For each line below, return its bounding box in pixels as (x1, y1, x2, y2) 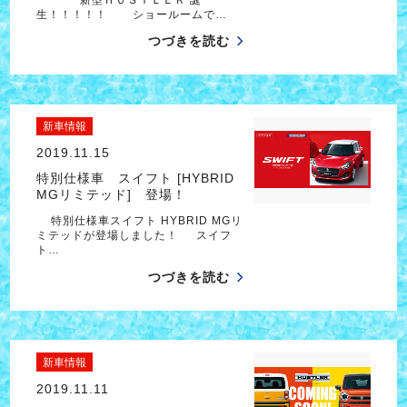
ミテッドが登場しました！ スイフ (35, 229, 232, 243)
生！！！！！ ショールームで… (35, 7, 227, 21)
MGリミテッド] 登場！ (35, 186, 186, 202)
